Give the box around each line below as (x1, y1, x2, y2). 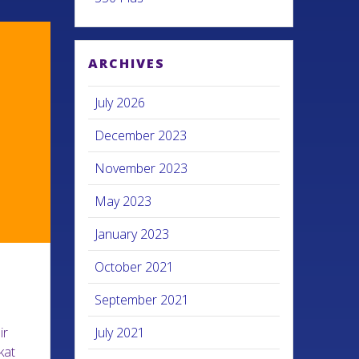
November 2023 (95, 159, 188, 177)
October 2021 (95, 258, 175, 276)
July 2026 (95, 94, 146, 111)
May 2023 (95, 192, 152, 210)
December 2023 (95, 127, 188, 144)
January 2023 (95, 225, 170, 243)
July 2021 (95, 324, 146, 341)
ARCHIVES (88, 54, 166, 72)
